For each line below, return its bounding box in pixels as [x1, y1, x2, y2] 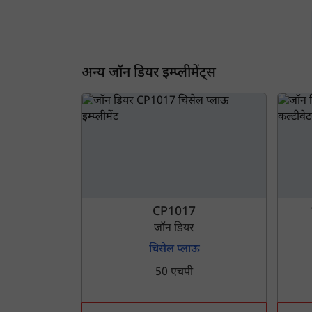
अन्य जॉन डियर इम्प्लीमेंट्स [81, 63, 216, 82]
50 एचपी [155, 265, 194, 280]
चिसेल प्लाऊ [148, 242, 200, 257]
